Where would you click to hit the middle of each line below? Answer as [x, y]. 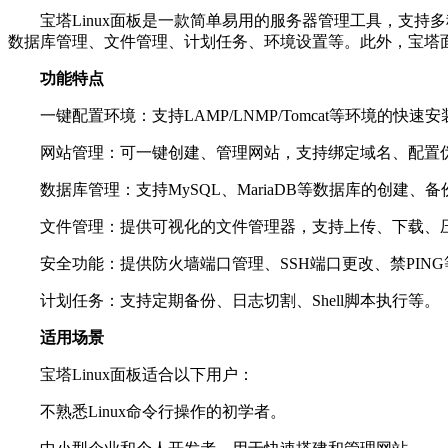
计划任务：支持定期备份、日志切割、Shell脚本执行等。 [240, 300]
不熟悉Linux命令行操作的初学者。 [163, 411]
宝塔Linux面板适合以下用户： [147, 374]
